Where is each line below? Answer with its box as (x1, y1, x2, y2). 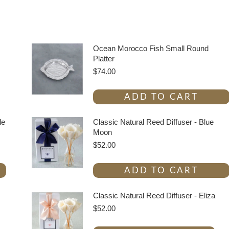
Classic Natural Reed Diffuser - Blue (93, 118, 214, 127)
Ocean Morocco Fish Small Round (93, 44, 209, 53)
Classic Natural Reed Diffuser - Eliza (93, 191, 215, 200)
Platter (93, 54, 114, 63)
